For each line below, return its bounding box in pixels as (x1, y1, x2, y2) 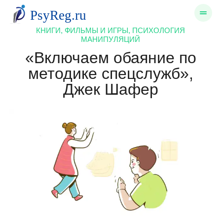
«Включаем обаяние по (25, 48, 196, 67)
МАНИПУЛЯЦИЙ (81, 35, 140, 43)
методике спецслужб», (28, 64, 193, 82)
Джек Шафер (63, 80, 158, 98)
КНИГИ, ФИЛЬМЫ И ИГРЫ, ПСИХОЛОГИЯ (36, 26, 185, 35)
